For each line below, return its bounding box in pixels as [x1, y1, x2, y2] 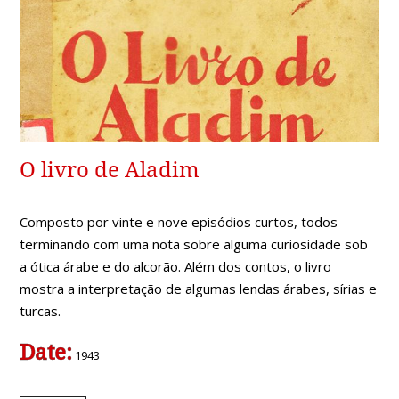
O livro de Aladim [20, 158, 200, 183]
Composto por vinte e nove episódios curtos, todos [20, 213, 338, 232]
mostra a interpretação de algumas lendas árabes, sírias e [20, 280, 378, 298]
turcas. [20, 302, 61, 321]
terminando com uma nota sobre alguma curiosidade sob [20, 235, 369, 254]
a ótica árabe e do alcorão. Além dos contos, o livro [20, 257, 332, 276]
